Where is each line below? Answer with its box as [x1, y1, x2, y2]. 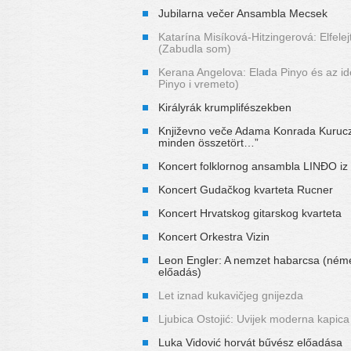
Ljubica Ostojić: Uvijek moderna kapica [158, 312, 349, 325]
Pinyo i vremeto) [158, 77, 239, 90]
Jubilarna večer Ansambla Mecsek [158, 6, 327, 20]
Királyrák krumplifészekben [158, 100, 291, 114]
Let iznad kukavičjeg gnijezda [158, 288, 303, 302]
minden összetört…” [158, 136, 259, 149]
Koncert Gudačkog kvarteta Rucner [158, 183, 333, 196]
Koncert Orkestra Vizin [158, 230, 270, 243]
